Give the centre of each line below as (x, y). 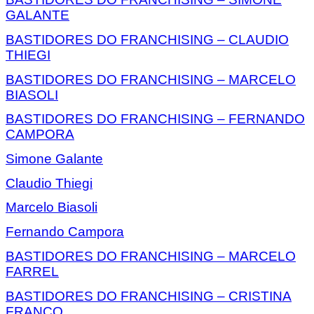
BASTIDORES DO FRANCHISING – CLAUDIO (147, 39)
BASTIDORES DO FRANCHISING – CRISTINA (149, 296)
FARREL (32, 271)
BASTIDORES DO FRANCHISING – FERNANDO (155, 119)
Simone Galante (54, 159)
